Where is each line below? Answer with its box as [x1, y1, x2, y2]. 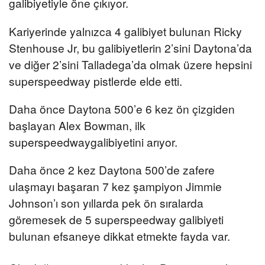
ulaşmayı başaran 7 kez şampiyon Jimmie [9, 178, 222, 195]
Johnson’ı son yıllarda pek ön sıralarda [9, 195, 203, 211]
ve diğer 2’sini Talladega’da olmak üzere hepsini [9, 56, 252, 72]
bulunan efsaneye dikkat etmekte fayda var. [9, 228, 230, 244]
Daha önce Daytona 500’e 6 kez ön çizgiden [9, 100, 235, 117]
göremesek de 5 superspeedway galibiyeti [9, 211, 224, 228]
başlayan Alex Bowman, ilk [9, 117, 146, 133]
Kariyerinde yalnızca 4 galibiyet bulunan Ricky [9, 22, 242, 39]
